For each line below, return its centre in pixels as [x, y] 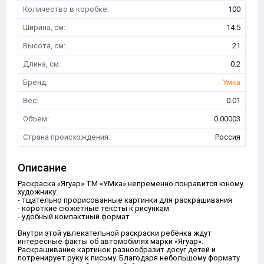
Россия [228, 137]
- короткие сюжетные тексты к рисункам [93, 208]
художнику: [38, 192]
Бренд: [35, 82]
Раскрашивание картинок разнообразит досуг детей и [117, 250]
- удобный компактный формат [74, 217]
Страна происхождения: [67, 137]
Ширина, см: [44, 27]
